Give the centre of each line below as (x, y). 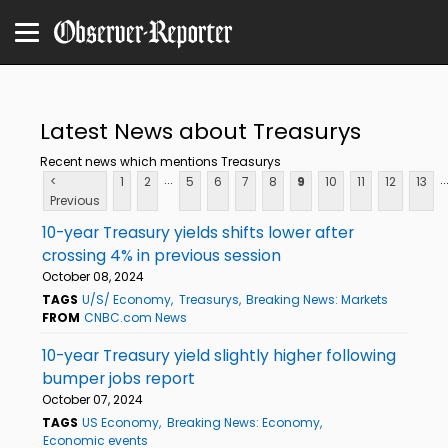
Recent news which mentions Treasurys (160, 161)
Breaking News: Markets (316, 299)
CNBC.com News (136, 317)
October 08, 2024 (93, 276)
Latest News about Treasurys (200, 131)
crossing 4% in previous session (161, 255)
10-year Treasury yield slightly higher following (219, 355)
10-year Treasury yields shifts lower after (198, 232)
